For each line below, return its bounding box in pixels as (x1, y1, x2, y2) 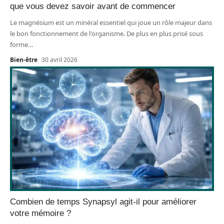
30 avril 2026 (41, 55, 78, 64)
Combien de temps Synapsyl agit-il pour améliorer (10, 196, 196, 206)
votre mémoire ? (10, 208, 71, 218)
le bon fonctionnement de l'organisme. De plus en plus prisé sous (10, 28, 203, 38)
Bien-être (10, 55, 37, 64)
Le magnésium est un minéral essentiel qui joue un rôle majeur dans (10, 17, 212, 27)
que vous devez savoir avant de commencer (10, 1, 175, 11)
